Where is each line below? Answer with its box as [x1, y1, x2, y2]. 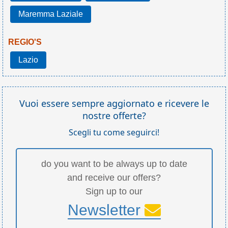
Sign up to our [85, 186, 142, 196]
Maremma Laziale [18, 9, 83, 18]
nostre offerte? [82, 109, 146, 122]
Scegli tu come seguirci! [69, 126, 159, 138]
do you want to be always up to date [41, 158, 187, 169]
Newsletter [67, 201, 145, 218]
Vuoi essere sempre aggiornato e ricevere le [19, 97, 209, 109]
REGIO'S [8, 37, 42, 46]
